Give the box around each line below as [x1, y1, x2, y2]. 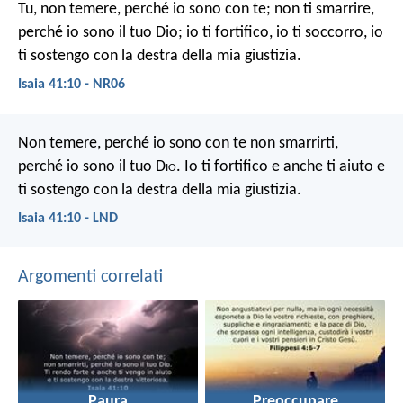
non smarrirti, [246, 134, 338, 152]
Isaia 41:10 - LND [18, 210, 118, 226]
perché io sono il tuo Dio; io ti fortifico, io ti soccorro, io [18, 24, 383, 42]
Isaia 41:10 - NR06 [18, 77, 125, 93]
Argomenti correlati [18, 267, 163, 286]
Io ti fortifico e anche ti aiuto [181, 157, 373, 175]
